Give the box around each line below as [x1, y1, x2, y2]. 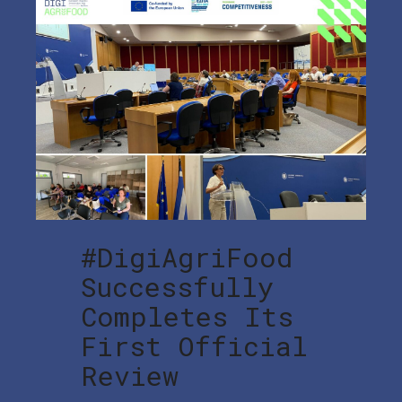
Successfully [81, 268, 274, 304]
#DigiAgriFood [81, 239, 293, 275]
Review [81, 357, 179, 393]
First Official [81, 328, 308, 363]
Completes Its [81, 298, 293, 334]
